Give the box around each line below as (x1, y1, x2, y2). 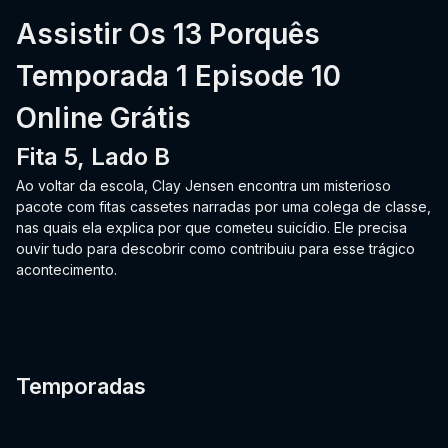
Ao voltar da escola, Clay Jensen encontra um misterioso (16, 177, 391, 195)
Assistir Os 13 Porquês (16, 17, 320, 52)
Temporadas (16, 373, 146, 400)
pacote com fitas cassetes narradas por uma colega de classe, (16, 198, 431, 216)
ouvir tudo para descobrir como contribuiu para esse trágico (16, 240, 415, 258)
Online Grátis (16, 101, 191, 136)
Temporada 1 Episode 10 (16, 59, 341, 94)
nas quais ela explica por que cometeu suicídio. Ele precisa (16, 219, 407, 237)
